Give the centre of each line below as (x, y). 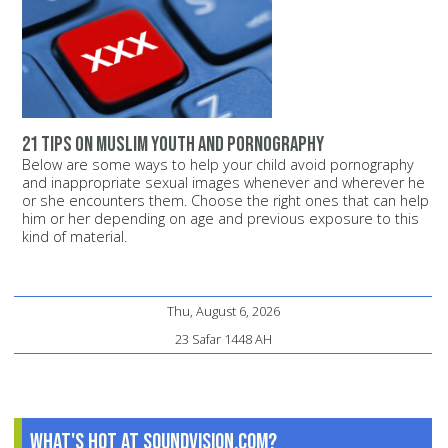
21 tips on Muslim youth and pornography (173, 145)
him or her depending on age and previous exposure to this (220, 219)
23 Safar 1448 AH (223, 339)
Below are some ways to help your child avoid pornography (218, 165)
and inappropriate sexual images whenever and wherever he (223, 183)
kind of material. (74, 237)
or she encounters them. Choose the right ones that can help (225, 201)
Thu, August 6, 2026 (223, 311)
